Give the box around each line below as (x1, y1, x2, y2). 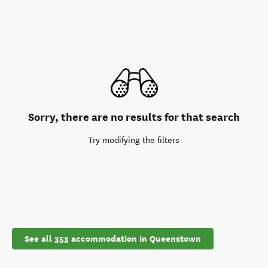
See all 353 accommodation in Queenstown (25, 233, 201, 245)
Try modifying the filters (89, 135, 179, 145)
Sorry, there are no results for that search (28, 110, 240, 124)
